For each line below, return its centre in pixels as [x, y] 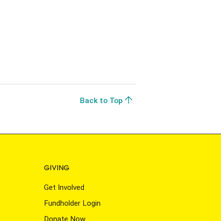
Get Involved [64, 188]
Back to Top [103, 101]
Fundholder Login [72, 203]
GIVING [56, 168]
